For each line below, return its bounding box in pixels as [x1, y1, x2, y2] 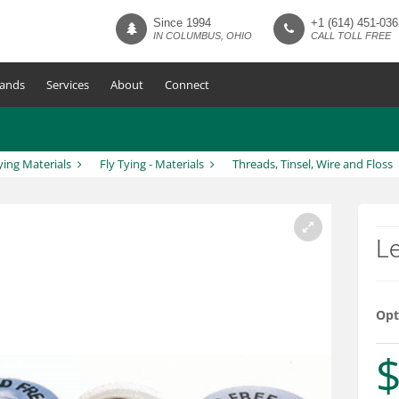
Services [46, 77, 89, 93]
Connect [165, 77, 209, 93]
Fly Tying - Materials [99, 156, 204, 172]
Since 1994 [153, 16, 211, 29]
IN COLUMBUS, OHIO [153, 30, 252, 41]
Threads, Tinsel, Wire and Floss [232, 156, 393, 172]
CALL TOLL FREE [311, 30, 391, 41]
